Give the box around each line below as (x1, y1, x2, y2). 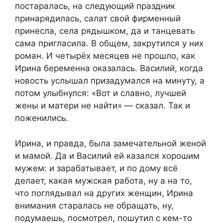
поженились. (15, 113, 68, 123)
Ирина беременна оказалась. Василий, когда (15, 63, 203, 74)
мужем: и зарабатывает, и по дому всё (15, 163, 178, 173)
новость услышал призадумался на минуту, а (15, 76, 205, 86)
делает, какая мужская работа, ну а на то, (15, 175, 192, 186)
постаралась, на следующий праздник (15, 1, 175, 11)
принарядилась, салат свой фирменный (15, 13, 181, 24)
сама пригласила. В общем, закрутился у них (15, 38, 204, 49)
